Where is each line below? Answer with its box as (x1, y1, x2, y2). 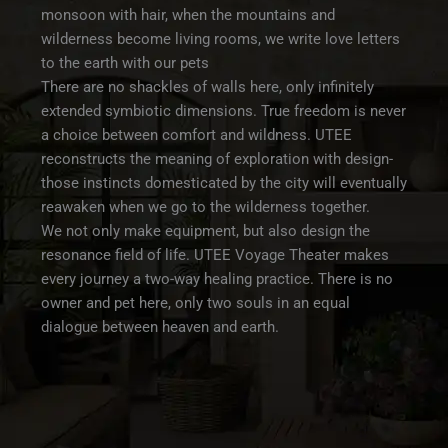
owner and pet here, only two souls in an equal (41, 294, 350, 313)
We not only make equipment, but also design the (41, 222, 370, 241)
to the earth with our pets (41, 54, 209, 73)
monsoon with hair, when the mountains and (41, 6, 335, 25)
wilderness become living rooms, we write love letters (41, 30, 400, 49)
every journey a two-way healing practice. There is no (41, 270, 393, 289)
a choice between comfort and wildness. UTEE (41, 126, 352, 145)
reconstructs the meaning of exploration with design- (41, 150, 393, 169)
